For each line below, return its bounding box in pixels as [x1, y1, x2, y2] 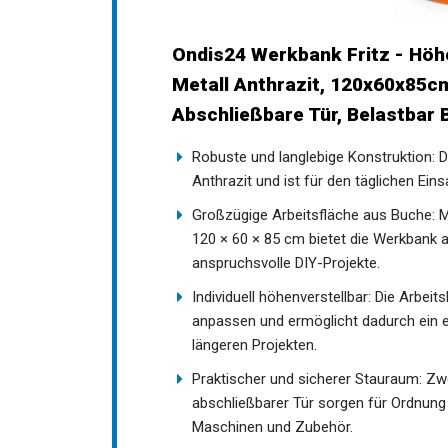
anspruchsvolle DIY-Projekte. [192, 253, 380, 272]
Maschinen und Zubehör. [192, 417, 353, 436]
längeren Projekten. [192, 335, 317, 354]
